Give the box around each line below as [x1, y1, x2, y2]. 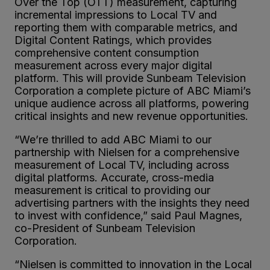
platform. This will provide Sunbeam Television [14, 71, 246, 84]
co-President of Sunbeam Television [14, 221, 195, 234]
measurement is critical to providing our [14, 183, 210, 196]
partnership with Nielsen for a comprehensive [14, 145, 239, 159]
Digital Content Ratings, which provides [14, 33, 212, 46]
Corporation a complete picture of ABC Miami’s [14, 84, 251, 97]
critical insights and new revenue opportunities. [14, 109, 248, 122]
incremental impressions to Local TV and [14, 8, 217, 21]
